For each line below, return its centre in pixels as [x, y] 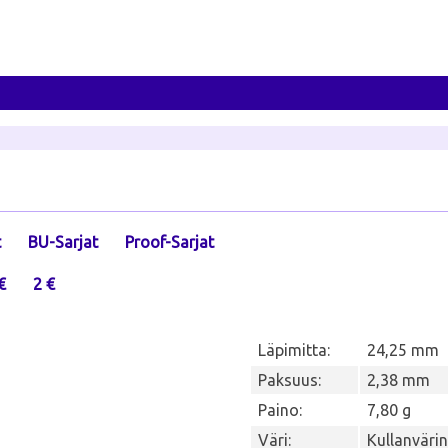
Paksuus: [289, 379]
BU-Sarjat [63, 241]
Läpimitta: [294, 349]
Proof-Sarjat [169, 241]
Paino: [280, 409]
